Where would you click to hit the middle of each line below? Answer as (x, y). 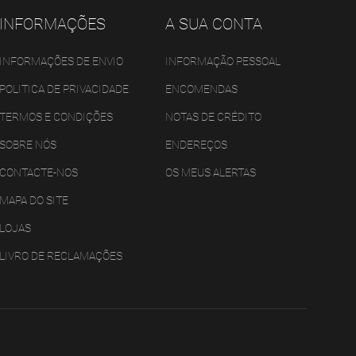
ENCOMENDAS (201, 89)
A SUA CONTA (213, 23)
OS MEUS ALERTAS (210, 172)
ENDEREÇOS (196, 144)
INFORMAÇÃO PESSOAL (222, 61)
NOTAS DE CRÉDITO (213, 116)
